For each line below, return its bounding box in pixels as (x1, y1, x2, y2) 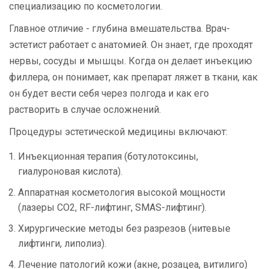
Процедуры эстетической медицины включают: (9, 126, 228, 138)
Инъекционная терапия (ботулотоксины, (18, 151, 198, 163)
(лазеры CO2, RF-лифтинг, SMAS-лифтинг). (18, 202, 207, 214)
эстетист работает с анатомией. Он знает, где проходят (9, 39, 253, 51)
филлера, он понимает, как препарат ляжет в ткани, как (9, 71, 258, 83)
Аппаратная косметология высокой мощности (18, 187, 225, 199)
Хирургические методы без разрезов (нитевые (18, 223, 231, 235)
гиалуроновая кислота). (18, 166, 122, 178)
